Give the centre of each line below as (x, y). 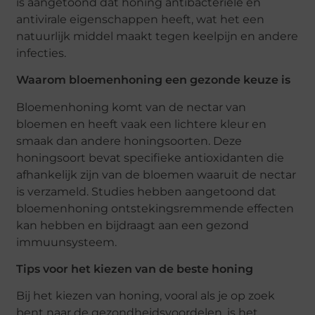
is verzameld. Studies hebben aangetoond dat (147, 191)
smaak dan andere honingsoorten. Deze (129, 141)
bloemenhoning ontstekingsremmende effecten (155, 208)
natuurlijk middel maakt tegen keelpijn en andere (157, 36)
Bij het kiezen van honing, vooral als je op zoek (146, 296)
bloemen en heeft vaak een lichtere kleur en (142, 124)
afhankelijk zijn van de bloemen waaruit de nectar (156, 174)
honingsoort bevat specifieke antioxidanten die (150, 157)
